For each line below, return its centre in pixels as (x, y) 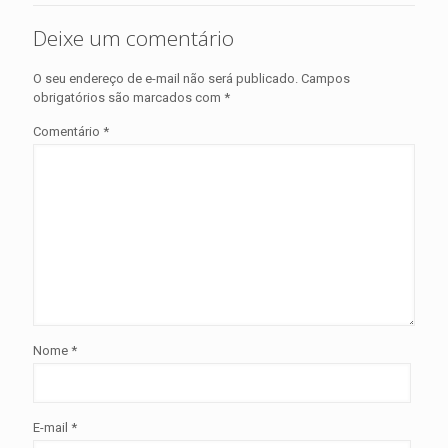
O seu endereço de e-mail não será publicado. (165, 79)
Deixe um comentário (133, 38)
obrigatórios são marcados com (128, 98)
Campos (325, 79)
